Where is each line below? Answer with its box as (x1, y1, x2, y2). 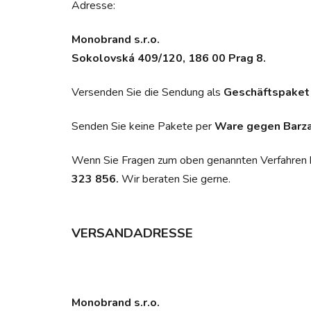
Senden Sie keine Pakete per (72, 118, 215, 134)
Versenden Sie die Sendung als (72, 84, 224, 100)
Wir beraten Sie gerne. (119, 171, 230, 187)
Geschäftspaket (224, 84, 310, 100)
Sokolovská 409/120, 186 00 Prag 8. (72, 50, 266, 66)
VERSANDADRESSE (72, 224, 193, 242)
